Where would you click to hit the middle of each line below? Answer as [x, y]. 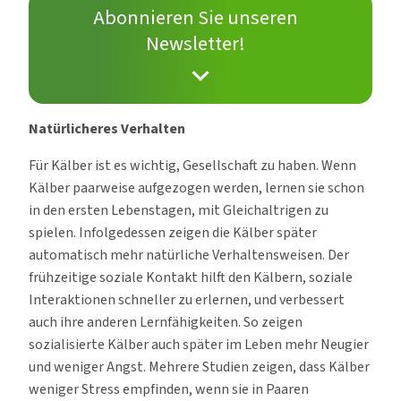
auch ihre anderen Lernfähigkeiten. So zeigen [166, 322]
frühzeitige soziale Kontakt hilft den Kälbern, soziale [191, 277]
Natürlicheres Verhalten [107, 128]
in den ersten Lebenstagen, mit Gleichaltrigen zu [179, 210]
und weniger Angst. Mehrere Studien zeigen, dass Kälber [199, 367]
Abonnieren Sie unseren [195, 17]
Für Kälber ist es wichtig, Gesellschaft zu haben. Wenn [192, 165]
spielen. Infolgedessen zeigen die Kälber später [173, 232]
